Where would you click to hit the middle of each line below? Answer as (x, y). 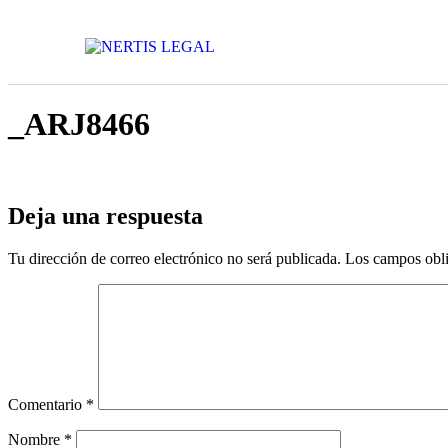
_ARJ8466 (79, 124)
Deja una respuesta (105, 215)
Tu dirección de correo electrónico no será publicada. (174, 258)
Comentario (47, 404)
